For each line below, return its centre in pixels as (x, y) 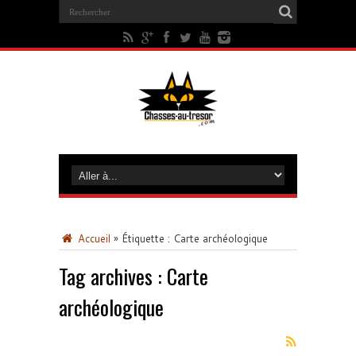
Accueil (93, 238)
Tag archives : (113, 276)
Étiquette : (147, 238)
